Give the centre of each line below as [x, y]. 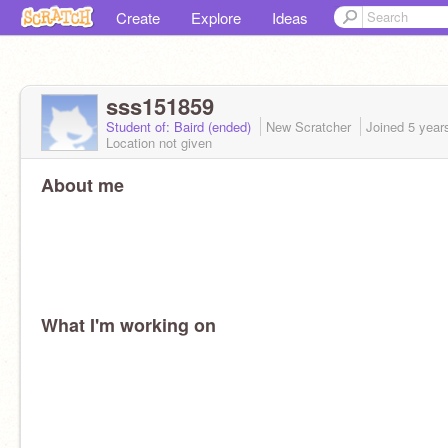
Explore [216, 17]
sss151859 [160, 106]
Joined [387, 126]
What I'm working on [128, 325]
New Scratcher [310, 126]
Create [138, 17]
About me [82, 185]
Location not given [159, 142]
